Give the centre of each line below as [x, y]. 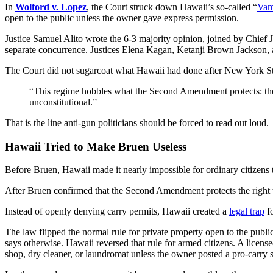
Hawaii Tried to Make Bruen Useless [96, 146]
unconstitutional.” [63, 102]
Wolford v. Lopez [51, 7]
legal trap [247, 211]
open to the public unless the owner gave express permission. [122, 18]
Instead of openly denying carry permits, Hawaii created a [117, 211]
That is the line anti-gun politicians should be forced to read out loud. [137, 122]
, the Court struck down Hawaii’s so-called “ [172, 7]
